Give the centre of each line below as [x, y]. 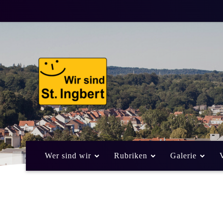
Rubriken [131, 155]
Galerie [183, 155]
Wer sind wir [68, 155]
